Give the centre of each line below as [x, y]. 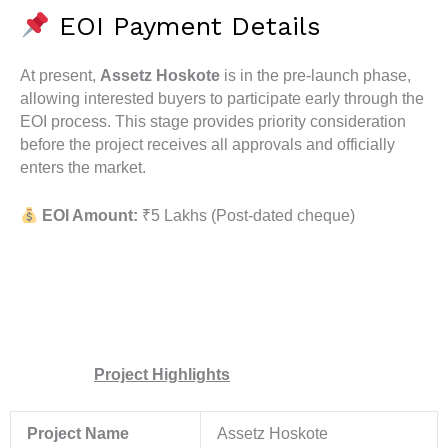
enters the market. [83, 168]
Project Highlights [162, 374]
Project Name [77, 433]
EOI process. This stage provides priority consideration [213, 122]
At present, [60, 76]
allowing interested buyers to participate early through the [222, 99]
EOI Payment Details [185, 26]
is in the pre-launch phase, [315, 76]
